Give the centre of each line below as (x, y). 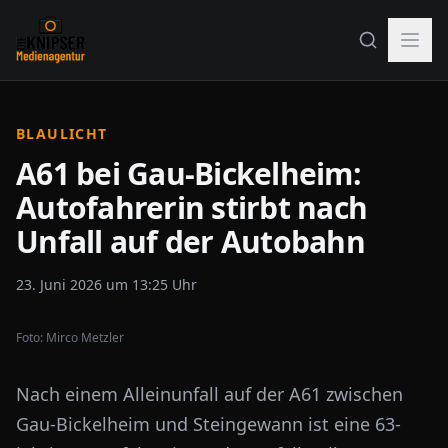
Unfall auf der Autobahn (190, 241)
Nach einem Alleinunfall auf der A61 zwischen (209, 394)
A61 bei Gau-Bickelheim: (188, 173)
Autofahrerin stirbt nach (191, 207)
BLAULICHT (62, 133)
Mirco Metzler (85, 337)
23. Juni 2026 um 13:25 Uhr (106, 284)
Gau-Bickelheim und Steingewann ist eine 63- (208, 424)
